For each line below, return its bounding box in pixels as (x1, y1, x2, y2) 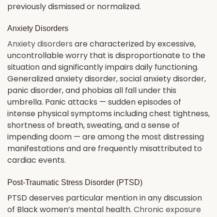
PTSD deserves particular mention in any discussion (7, 192, 202, 204)
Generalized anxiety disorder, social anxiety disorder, (7, 73, 206, 85)
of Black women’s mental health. (7, 204, 134, 216)
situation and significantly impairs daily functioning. (7, 62, 199, 73)
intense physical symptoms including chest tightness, (7, 108, 210, 120)
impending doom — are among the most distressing (7, 131, 204, 143)
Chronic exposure (134, 204, 201, 216)
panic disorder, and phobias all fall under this (7, 85, 176, 96)
